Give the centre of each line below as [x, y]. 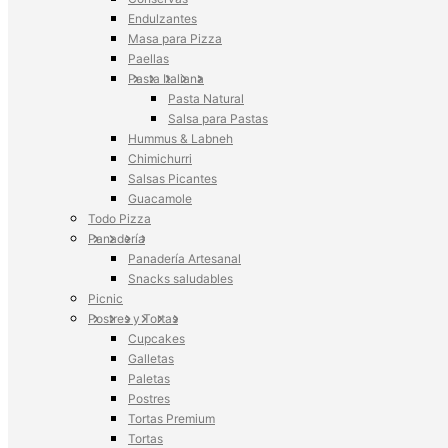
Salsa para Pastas [218, 118]
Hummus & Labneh [180, 138]
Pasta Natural [206, 98]
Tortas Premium [171, 418]
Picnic [105, 298]
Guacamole [160, 198]
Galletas [151, 358]
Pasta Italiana [166, 78]
